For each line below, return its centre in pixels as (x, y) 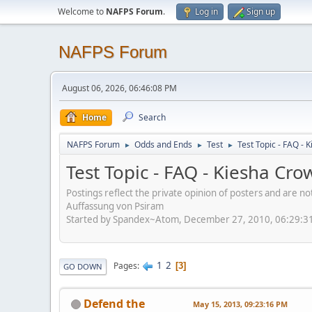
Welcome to (82, 11)
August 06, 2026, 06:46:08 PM (119, 88)
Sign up (261, 11)
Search (152, 117)
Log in (206, 11)
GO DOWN (83, 266)
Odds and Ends (163, 145)
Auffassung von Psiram (115, 206)
